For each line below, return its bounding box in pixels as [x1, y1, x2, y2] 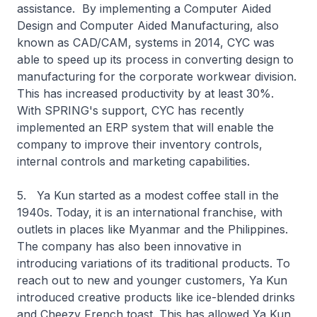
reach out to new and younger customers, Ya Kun [17, 273, 287, 287]
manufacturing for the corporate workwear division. [17, 69, 296, 83]
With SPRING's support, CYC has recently [17, 103, 244, 117]
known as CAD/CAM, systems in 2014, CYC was [17, 35, 275, 50]
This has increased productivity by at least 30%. [17, 86, 274, 100]
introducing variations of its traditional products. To [17, 256, 290, 270]
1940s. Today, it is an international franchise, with [17, 205, 282, 219]
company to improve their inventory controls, [17, 137, 263, 151]
